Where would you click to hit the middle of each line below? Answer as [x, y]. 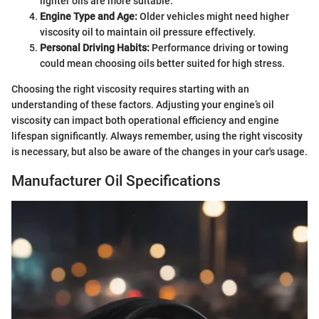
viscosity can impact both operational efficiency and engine [145, 121]
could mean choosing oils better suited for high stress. [162, 64]
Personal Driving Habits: [95, 48]
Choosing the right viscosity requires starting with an [130, 89]
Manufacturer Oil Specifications [116, 181]
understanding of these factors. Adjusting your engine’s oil [143, 105]
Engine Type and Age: [89, 17]
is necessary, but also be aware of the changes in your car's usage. [159, 152]
